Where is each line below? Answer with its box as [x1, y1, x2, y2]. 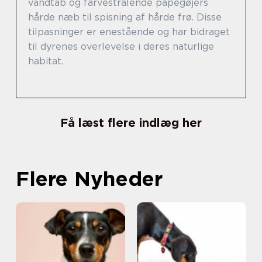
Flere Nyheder [16, 166, 163, 191]
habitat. [28, 56, 63, 67]
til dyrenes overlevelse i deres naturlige [28, 41, 214, 53]
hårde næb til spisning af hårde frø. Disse [28, 12, 222, 23]
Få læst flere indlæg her [60, 116, 202, 130]
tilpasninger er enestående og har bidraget [28, 26, 230, 38]
